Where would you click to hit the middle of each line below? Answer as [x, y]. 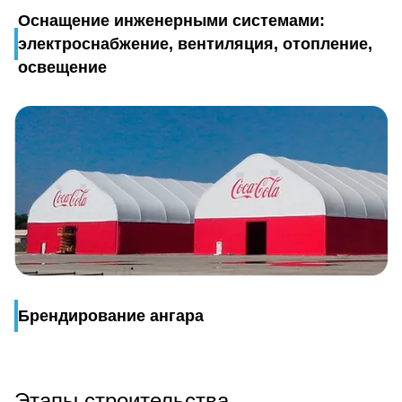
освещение [62, 68]
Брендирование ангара [110, 315]
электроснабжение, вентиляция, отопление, [195, 44]
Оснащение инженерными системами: [171, 21]
